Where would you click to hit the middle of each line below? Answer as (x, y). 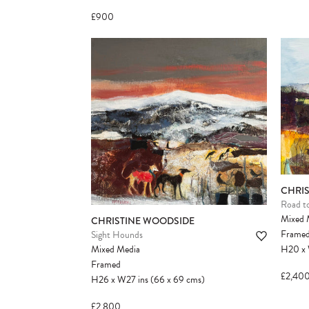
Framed (106, 264)
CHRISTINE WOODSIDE (143, 220)
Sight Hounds (117, 235)
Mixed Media (116, 249)
